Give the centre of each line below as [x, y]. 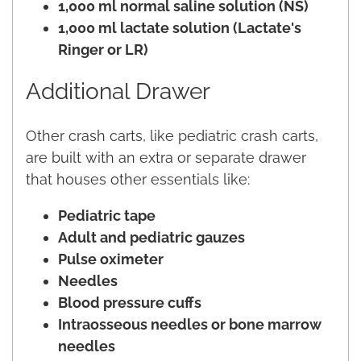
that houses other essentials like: [138, 179]
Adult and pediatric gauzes [151, 237]
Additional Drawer [118, 91]
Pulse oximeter [111, 259]
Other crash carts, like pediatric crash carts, [172, 135]
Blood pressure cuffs [130, 302]
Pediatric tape [107, 215]
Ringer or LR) [103, 49]
